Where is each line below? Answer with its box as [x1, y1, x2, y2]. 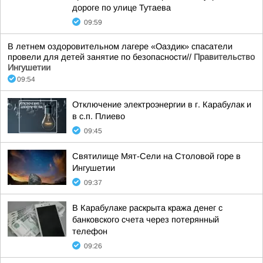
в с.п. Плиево [72, 112, 125, 121]
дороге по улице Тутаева [72, 3, 171, 12]
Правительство [194, 52, 255, 62]
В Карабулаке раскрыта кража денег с [72, 203, 222, 213]
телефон [72, 227, 107, 236]
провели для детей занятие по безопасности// [8, 52, 194, 62]
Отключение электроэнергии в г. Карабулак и [72, 100, 251, 109]
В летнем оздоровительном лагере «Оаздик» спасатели [8, 42, 232, 51]
